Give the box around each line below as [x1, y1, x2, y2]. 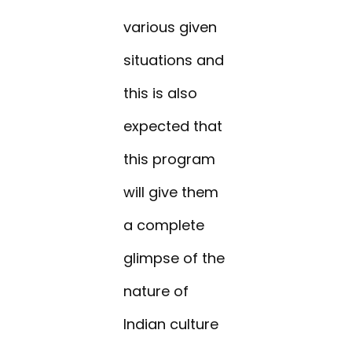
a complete [123, 215, 205, 236]
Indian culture [123, 314, 219, 335]
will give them [123, 182, 219, 203]
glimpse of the [123, 248, 225, 269]
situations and [123, 50, 225, 71]
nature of [123, 281, 189, 302]
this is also [123, 83, 198, 104]
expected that [123, 116, 223, 137]
